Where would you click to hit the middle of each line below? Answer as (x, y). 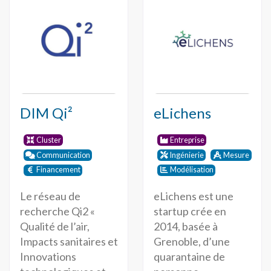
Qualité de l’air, (54, 226)
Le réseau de (50, 196)
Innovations (48, 256)
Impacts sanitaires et (69, 241)
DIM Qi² (46, 113)
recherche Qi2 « (57, 211)
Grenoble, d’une (191, 241)
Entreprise (188, 140)
